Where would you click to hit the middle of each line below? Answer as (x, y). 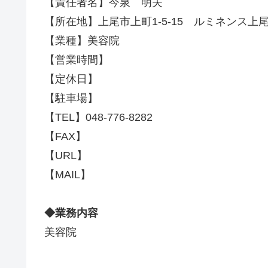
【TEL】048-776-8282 (98, 117)
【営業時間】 (77, 60)
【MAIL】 (68, 174)
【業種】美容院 (82, 40)
